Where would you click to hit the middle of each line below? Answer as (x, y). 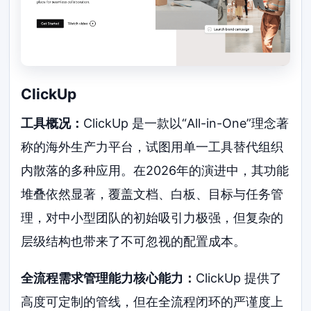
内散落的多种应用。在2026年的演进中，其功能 (155, 170)
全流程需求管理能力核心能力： (109, 278)
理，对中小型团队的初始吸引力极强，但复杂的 (152, 217)
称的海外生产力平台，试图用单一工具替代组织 (152, 146)
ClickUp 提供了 (239, 278)
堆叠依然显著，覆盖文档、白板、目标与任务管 (152, 194)
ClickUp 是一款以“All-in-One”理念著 (186, 123)
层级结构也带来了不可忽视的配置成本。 (134, 241)
